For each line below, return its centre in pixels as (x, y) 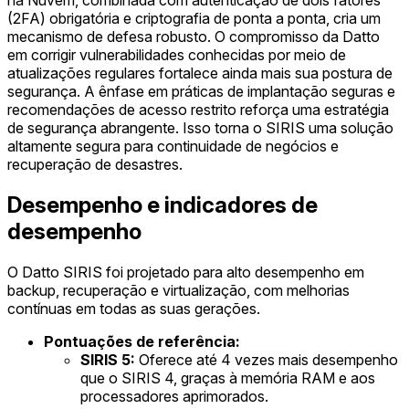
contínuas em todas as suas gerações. (134, 308)
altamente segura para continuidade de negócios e (173, 146)
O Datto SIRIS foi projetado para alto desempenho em (186, 272)
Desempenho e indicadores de (163, 204)
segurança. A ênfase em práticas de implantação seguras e (201, 91)
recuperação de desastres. (95, 164)
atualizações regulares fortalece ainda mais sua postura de (200, 73)
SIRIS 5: (108, 359)
